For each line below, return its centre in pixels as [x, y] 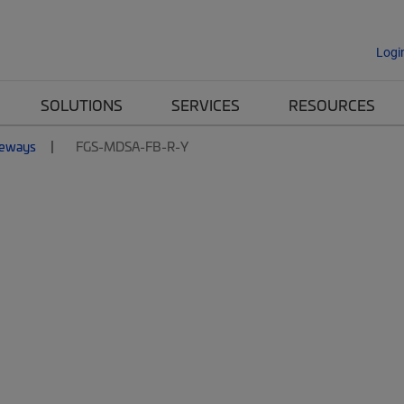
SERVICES [206, 105]
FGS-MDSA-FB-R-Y [132, 146]
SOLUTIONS [82, 105]
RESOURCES [332, 105]
